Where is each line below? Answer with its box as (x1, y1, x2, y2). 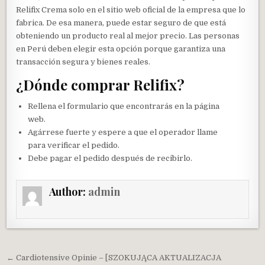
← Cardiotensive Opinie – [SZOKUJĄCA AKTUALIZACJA (7, 253, 222, 262)
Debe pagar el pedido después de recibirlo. (28, 154, 193, 163)
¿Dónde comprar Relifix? (16, 75, 185, 94)
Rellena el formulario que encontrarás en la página (28, 102, 220, 111)
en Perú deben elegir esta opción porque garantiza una (16, 44, 226, 54)
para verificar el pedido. (28, 141, 120, 150)
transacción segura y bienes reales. (16, 57, 151, 67)
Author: (49, 185, 88, 199)
